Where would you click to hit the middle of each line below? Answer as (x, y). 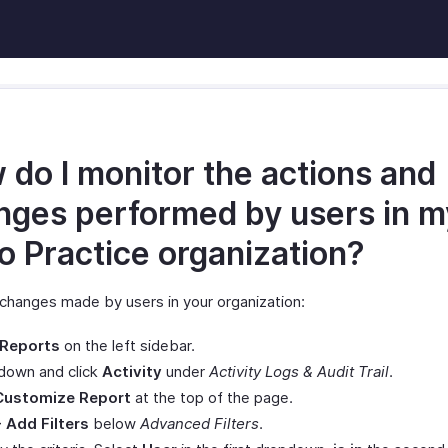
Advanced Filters (199, 423)
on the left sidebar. (127, 345)
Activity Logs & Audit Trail (299, 371)
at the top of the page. (212, 397)
